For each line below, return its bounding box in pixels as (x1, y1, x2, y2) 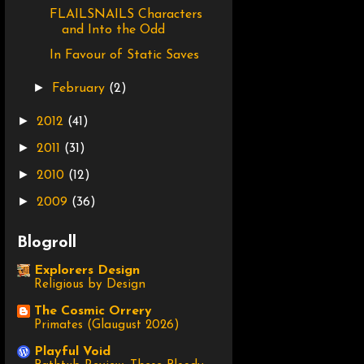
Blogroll (17, 235, 76, 252)
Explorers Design (34, 264, 140, 278)
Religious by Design (34, 279, 145, 292)
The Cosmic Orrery (34, 305, 152, 318)
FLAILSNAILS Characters (49, 8, 202, 22)
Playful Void (34, 345, 110, 359)
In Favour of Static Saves (49, 49, 199, 63)
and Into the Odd (61, 24, 165, 37)
